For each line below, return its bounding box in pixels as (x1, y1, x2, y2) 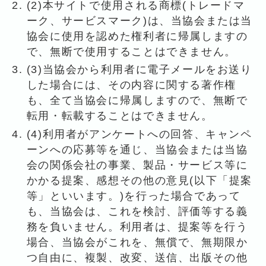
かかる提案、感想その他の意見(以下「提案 (26, 174, 253, 186)
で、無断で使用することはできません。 (26, 45, 236, 58)
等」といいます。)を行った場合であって (26, 189, 241, 202)
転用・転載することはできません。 (26, 110, 213, 122)
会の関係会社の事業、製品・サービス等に (26, 159, 248, 171)
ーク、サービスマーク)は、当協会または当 (26, 14, 253, 27)
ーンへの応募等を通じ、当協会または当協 (26, 143, 248, 156)
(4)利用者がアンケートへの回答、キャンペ (26, 128, 252, 140)
